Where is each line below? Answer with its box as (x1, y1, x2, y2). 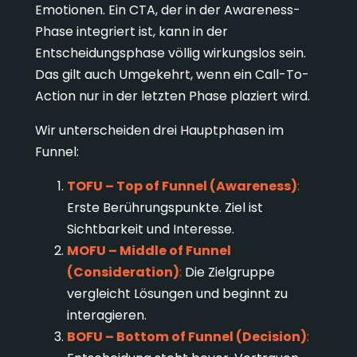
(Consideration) (66, 263, 179, 282)
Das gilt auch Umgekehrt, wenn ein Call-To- (34, 65, 309, 84)
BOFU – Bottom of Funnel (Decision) (66, 328, 307, 347)
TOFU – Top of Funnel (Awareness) (66, 177, 297, 196)
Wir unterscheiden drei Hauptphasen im (34, 121, 284, 140)
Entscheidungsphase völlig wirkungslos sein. (34, 44, 306, 63)
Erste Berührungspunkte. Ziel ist (66, 198, 263, 218)
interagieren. (66, 306, 147, 325)
